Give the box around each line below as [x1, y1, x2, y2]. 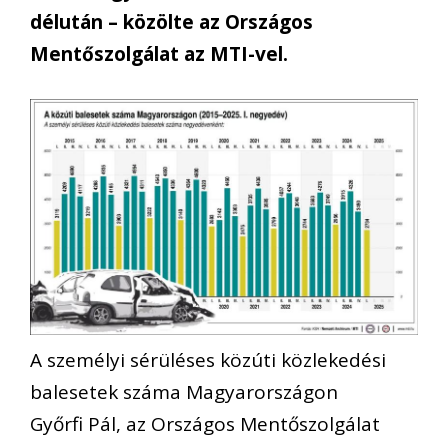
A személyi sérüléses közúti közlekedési [30, 346, 386, 373]
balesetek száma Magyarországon [30, 378, 338, 405]
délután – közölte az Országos [30, 9, 313, 36]
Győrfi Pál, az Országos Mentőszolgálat [30, 410, 380, 437]
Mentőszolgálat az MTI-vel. [30, 41, 288, 68]
